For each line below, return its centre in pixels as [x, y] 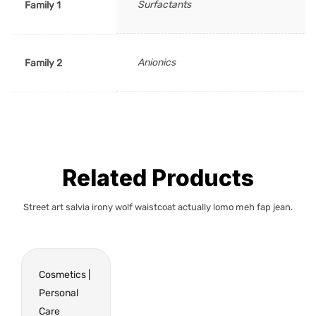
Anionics [157, 62]
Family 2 [43, 63]
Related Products [158, 178]
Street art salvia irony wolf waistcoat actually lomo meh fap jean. [158, 207]
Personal [59, 293]
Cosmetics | [65, 274]
